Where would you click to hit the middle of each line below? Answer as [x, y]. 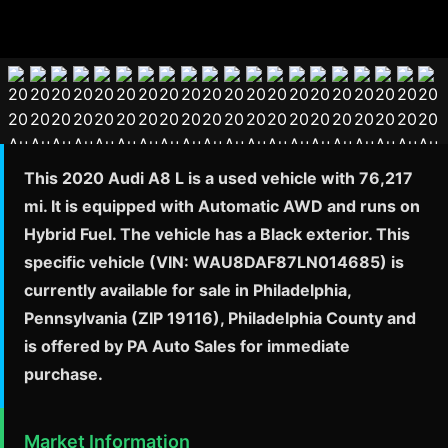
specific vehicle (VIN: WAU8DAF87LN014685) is [214, 262]
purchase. [63, 374]
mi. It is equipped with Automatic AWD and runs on [222, 206]
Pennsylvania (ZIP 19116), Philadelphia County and [220, 318]
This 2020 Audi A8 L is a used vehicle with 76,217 [218, 178]
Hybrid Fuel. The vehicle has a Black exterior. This [217, 234]
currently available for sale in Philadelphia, [187, 290]
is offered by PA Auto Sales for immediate [187, 346]
